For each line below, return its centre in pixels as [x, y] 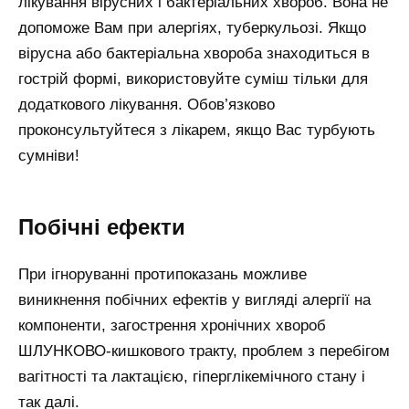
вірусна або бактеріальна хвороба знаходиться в [194, 54]
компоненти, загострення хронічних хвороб [172, 326]
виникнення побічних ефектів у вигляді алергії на [194, 300]
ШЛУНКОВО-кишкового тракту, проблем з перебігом [204, 351]
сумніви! [49, 156]
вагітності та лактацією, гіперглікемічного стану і [192, 377]
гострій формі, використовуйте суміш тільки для [193, 79]
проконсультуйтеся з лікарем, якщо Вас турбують [197, 131]
